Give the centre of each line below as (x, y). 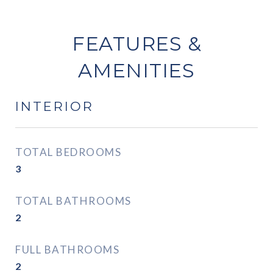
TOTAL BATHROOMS (73, 201)
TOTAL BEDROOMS (68, 152)
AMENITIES (136, 70)
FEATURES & (136, 44)
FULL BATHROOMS (67, 250)
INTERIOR (55, 106)
